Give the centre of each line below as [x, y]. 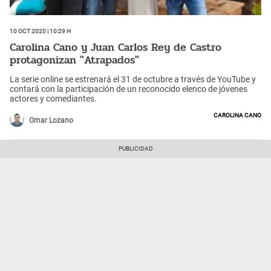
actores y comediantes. [53, 98]
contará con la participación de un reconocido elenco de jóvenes [129, 89]
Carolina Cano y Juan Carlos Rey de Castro [116, 47]
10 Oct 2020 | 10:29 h [40, 30]
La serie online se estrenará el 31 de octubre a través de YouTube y [133, 79]
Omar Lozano [51, 120]
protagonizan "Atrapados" [74, 60]
